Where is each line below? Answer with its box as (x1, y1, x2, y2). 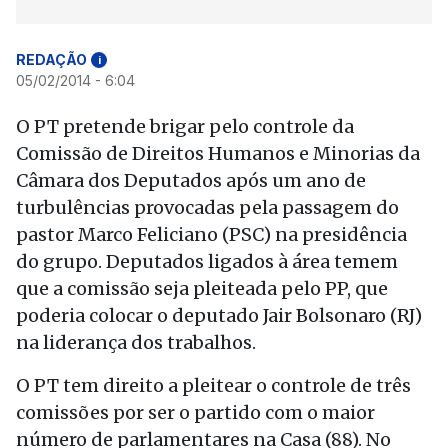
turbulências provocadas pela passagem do (16, 196, 399, 219)
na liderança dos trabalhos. (16, 331, 256, 354)
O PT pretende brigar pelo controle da (16, 115, 354, 138)
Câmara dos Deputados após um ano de (16, 169, 366, 192)
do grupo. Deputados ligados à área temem (16, 250, 398, 273)
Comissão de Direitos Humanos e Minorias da (16, 142, 420, 165)
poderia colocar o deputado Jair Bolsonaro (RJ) (16, 304, 422, 327)
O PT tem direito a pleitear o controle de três (16, 374, 411, 397)
